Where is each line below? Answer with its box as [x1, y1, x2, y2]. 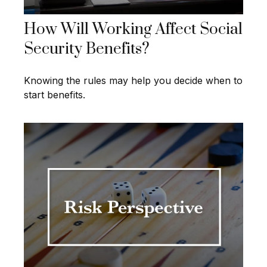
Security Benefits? [24, 39, 150, 60]
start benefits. [24, 89, 85, 101]
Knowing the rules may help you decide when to [24, 74, 243, 87]
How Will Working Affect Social [24, 20, 243, 40]
